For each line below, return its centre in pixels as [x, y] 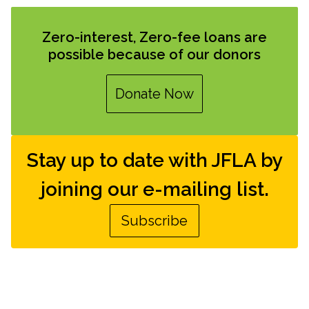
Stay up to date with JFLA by [154, 160]
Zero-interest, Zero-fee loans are [154, 37]
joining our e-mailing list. [154, 189]
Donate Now [154, 93]
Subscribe [154, 220]
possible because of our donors [154, 54]
